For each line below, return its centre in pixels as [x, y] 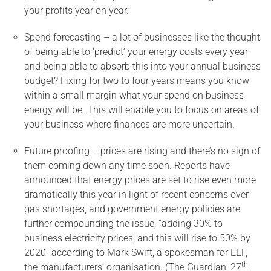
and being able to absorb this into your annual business [142, 66]
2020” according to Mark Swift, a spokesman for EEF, [136, 253]
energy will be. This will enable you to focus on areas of [142, 110]
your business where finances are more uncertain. [129, 124]
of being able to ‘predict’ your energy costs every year [136, 52]
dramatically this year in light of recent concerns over [136, 194]
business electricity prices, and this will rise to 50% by [137, 238]
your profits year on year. [77, 11]
